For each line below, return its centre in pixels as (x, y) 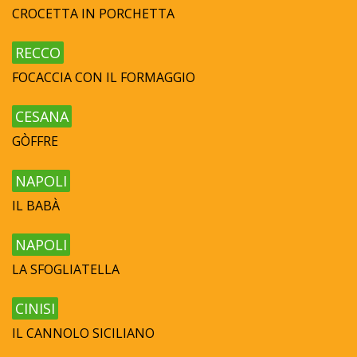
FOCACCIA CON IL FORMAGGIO (104, 77)
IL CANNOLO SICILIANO (83, 333)
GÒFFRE (35, 141)
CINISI (35, 309)
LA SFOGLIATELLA (66, 270)
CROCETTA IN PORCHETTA (93, 13)
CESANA (42, 117)
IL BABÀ (36, 205)
